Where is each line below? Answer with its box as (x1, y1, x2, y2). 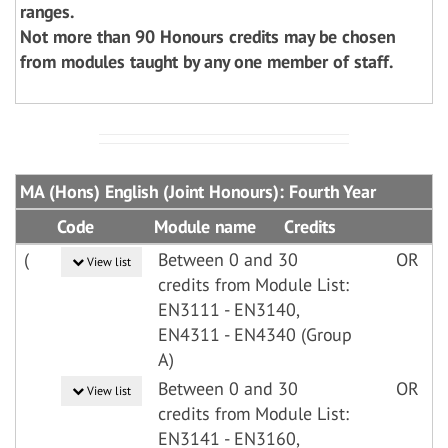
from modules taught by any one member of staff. (20, 50, 393, 73)
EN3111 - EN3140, (158, 298, 299, 321)
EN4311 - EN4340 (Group (158, 323, 352, 346)
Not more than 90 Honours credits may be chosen (20, 25, 395, 48)
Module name (154, 215, 256, 238)
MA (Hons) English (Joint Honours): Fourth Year (20, 180, 376, 203)
